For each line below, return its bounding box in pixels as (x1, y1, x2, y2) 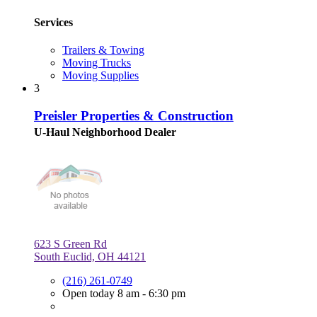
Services (34, 16, 73, 28)
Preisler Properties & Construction (34, 108, 234, 123)
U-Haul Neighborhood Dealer (34, 125, 176, 138)
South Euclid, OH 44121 (34, 250, 146, 263)
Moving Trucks (62, 57, 131, 69)
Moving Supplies (62, 69, 139, 82)
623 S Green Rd (34, 237, 107, 250)
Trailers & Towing (62, 44, 144, 57)
